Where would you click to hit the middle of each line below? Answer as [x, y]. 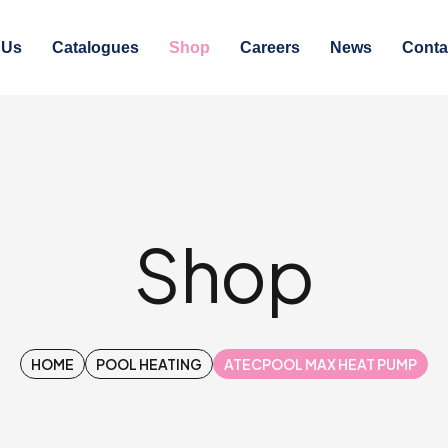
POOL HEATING [149, 363]
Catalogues [95, 47]
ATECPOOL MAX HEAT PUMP [320, 363]
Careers [269, 47]
